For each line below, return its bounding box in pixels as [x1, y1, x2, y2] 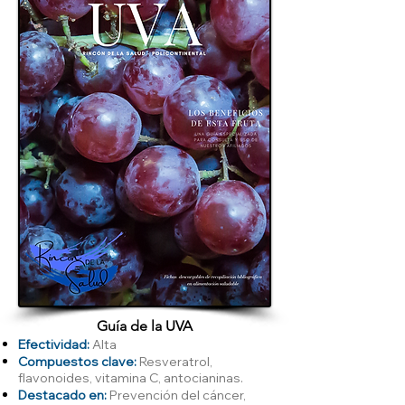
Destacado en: [18, 386, 107, 403]
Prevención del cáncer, [107, 386, 246, 403]
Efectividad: [18, 335, 92, 353]
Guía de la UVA [97, 316, 193, 334]
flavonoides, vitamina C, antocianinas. [18, 369, 243, 386]
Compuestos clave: [18, 353, 137, 370]
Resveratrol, [137, 353, 212, 370]
